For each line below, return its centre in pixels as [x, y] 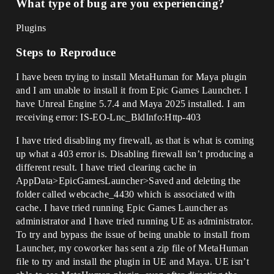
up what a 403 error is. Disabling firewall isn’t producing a [135, 154]
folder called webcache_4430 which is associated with [126, 194]
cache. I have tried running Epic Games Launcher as [122, 208]
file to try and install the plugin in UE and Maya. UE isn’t [132, 261]
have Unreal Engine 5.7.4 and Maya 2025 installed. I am [131, 104]
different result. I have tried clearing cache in [106, 167]
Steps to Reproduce [66, 52]
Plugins [31, 28]
